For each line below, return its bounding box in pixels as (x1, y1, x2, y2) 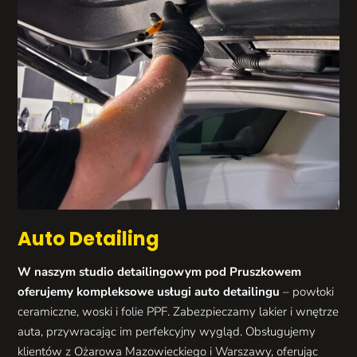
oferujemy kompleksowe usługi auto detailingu (18, 284, 280, 300)
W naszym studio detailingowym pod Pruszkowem (18, 264, 302, 280)
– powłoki (280, 284, 335, 300)
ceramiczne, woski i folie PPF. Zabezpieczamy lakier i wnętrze (18, 304, 339, 320)
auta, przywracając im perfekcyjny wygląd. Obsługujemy (18, 324, 316, 340)
